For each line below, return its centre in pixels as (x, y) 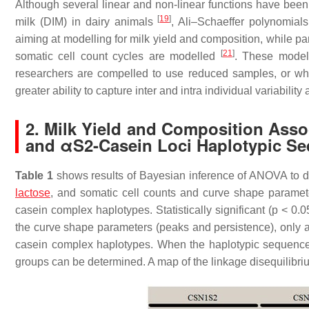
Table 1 (34, 176)
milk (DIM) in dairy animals (87, 22)
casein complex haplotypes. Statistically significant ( (143, 210)
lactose (33, 193)
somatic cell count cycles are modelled (118, 56)
